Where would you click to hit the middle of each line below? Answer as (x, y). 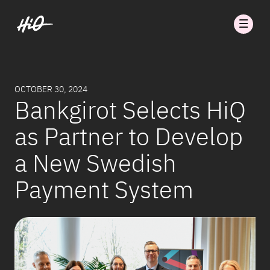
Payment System (104, 189)
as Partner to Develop (129, 136)
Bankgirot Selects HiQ (130, 110)
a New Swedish (96, 163)
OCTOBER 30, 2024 (51, 89)
